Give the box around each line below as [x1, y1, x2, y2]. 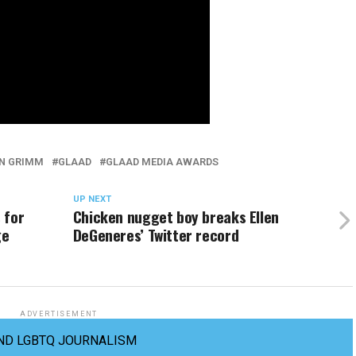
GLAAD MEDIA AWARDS [106, 156, 219, 168]
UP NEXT [72, 194, 111, 204]
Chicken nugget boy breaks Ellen [72, 205, 279, 228]
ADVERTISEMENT [19, 310, 99, 318]
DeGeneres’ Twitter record [72, 223, 239, 246]
